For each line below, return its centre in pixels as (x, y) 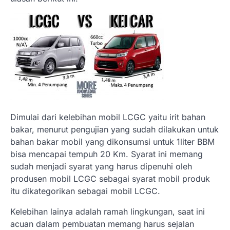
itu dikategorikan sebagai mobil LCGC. (85, 191)
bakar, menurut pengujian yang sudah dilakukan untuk (114, 130)
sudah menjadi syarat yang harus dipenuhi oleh (101, 167)
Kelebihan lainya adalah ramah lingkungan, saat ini (108, 212)
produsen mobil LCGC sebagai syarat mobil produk (110, 179)
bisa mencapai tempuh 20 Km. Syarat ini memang (107, 154)
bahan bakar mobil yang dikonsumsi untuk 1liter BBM (112, 142)
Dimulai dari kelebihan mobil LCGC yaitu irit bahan (108, 117)
